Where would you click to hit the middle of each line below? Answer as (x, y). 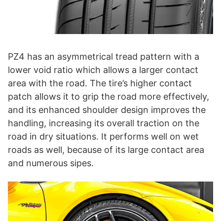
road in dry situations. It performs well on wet (103, 136)
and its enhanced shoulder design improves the (107, 110)
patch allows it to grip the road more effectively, (109, 96)
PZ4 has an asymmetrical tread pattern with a (104, 56)
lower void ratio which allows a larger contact (103, 70)
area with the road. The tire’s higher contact (100, 83)
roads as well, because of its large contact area (106, 149)
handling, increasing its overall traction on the (104, 123)
